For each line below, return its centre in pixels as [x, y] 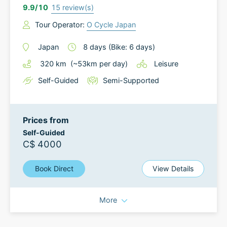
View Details [173, 168]
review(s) [77, 7]
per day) [112, 64]
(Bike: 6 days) [132, 47]
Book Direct [54, 168]
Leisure [166, 64]
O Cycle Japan [111, 25]
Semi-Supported [131, 80]
